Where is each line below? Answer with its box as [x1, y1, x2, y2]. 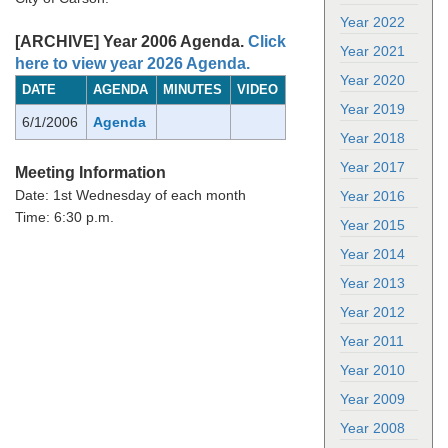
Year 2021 [339, 43, 405, 59]
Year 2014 [339, 246, 405, 262]
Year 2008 [339, 420, 405, 436]
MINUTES [163, 82, 222, 97]
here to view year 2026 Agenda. [15, 55, 250, 72]
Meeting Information [15, 164, 166, 181]
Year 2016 [339, 188, 405, 204]
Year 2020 [339, 72, 405, 88]
